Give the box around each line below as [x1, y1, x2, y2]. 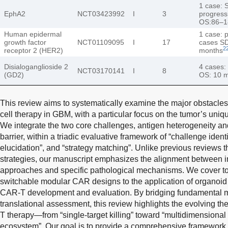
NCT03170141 [77, 66, 125, 75]
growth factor [4, 38, 46, 46]
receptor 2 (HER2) [4, 46, 63, 54]
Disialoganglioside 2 [4, 62, 68, 71]
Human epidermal [4, 30, 62, 38]
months [199, 46, 223, 54]
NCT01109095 [77, 38, 124, 46]
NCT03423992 [77, 9, 125, 18]
